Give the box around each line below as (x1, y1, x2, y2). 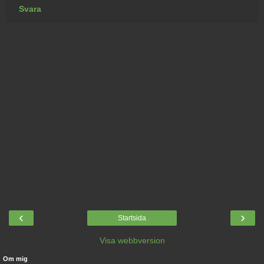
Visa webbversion (99, 235, 165, 245)
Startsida (118, 213, 146, 222)
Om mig (3, 255, 28, 262)
